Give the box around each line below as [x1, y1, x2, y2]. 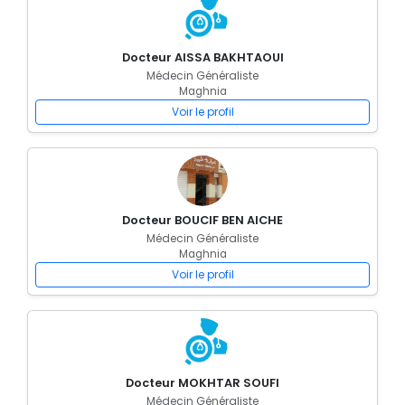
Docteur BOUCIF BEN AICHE [122, 212, 283, 228]
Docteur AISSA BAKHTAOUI [121, 50, 284, 65]
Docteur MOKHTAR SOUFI [126, 375, 279, 391]
